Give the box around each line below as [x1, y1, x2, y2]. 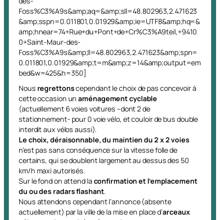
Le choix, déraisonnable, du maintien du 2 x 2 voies [19, 135, 190, 144]
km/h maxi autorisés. [19, 166, 86, 175]
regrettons [37, 83, 75, 93]
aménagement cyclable [78, 94, 158, 103]
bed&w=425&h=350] [19, 68, 86, 78]
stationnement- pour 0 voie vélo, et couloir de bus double [19, 114, 198, 124]
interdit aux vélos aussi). [19, 125, 97, 134]
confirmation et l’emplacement [93, 176, 197, 186]
